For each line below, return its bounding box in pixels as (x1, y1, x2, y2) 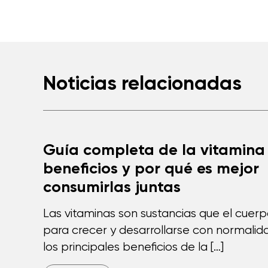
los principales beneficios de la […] (43, 240, 224, 254)
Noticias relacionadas (43, 71, 242, 95)
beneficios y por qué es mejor (43, 159, 259, 178)
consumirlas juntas (43, 177, 181, 196)
